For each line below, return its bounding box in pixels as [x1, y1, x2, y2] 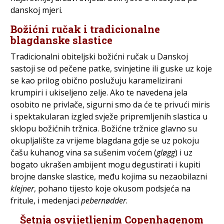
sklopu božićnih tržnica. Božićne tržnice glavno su [10, 123, 197, 134]
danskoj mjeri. [10, 4, 62, 16]
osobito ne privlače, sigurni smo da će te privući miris [10, 99, 210, 110]
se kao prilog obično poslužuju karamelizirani [10, 75, 182, 86]
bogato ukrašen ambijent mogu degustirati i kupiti [10, 159, 200, 170]
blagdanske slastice [10, 33, 112, 47]
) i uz [174, 147, 192, 158]
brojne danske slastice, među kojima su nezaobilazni [10, 171, 207, 182]
